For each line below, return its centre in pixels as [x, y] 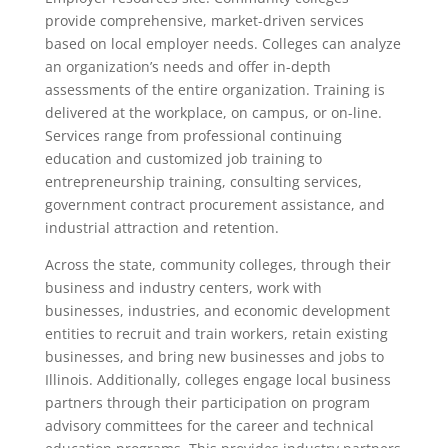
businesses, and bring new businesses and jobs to [214, 356]
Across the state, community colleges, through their [217, 264]
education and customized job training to [183, 158]
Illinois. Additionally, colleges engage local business [217, 379]
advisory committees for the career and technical [209, 425]
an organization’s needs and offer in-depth [187, 66]
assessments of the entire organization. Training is [214, 89]
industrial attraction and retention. [161, 227]
